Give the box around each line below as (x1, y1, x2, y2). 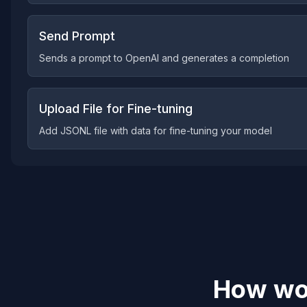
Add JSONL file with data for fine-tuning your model (39, 125, 272, 136)
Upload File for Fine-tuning (39, 101, 193, 116)
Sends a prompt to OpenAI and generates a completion (39, 52, 289, 64)
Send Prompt (39, 29, 115, 43)
